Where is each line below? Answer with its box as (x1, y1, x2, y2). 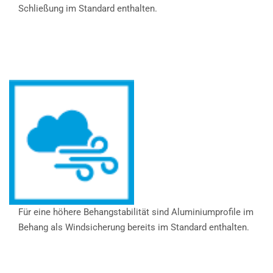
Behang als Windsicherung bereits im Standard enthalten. (18, 221, 249, 233)
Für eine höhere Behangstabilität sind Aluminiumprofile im (18, 206, 253, 218)
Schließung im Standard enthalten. (18, 2, 157, 14)
